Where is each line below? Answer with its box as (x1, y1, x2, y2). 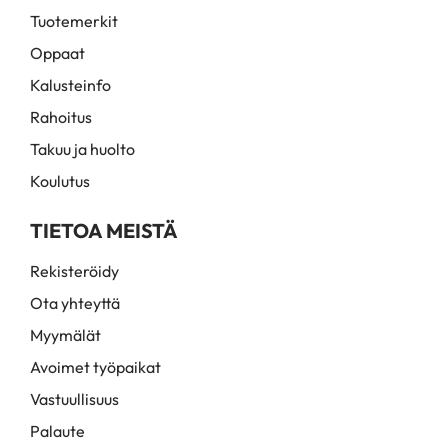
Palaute (30, 421, 85, 441)
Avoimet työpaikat (30, 357, 161, 377)
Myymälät (30, 325, 101, 345)
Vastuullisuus (30, 389, 119, 409)
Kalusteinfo (30, 75, 111, 95)
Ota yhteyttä (30, 293, 120, 313)
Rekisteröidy (30, 261, 119, 281)
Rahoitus (30, 107, 92, 127)
